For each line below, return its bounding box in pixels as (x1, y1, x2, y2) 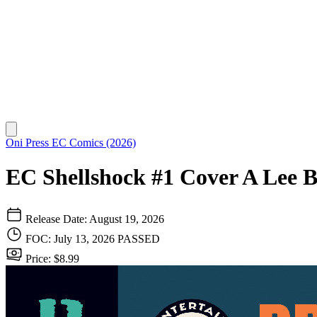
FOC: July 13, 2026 (25, 232, 117, 245)
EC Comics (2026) (52, 137, 136, 149)
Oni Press (6, 137, 52, 149)
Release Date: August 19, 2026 (23, 212, 164, 225)
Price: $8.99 (23, 252, 79, 265)
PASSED (117, 232, 160, 245)
